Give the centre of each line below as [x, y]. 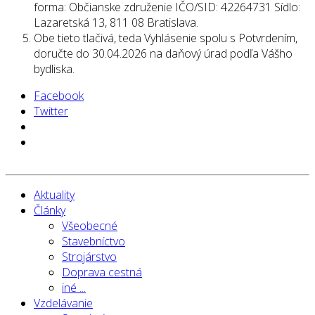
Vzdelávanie [63, 303]
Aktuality [54, 194]
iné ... [74, 287]
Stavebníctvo [94, 241]
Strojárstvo [89, 256]
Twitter [51, 111]
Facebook [59, 95]
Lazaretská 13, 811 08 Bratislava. [116, 22]
